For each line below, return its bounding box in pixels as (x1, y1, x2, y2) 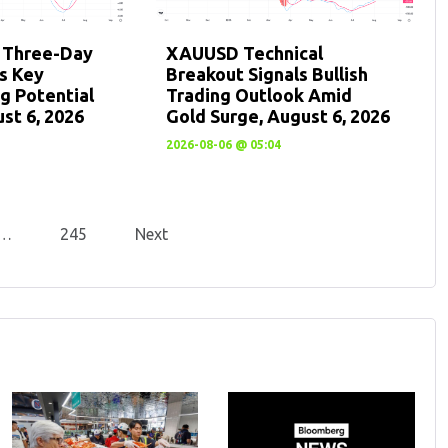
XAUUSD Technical (166, 43, 324, 64)
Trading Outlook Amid (166, 85, 353, 106)
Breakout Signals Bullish (166, 64, 369, 85)
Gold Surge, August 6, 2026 (166, 106, 391, 127)
